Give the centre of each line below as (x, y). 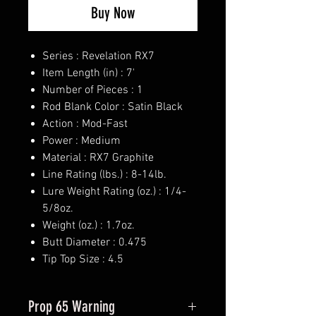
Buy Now (113, 13)
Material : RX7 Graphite (98, 158)
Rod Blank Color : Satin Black (113, 108)
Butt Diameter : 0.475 (95, 243)
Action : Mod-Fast (85, 124)
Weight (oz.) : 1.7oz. (89, 226)
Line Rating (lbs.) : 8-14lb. (104, 175)
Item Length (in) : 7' (89, 74)
